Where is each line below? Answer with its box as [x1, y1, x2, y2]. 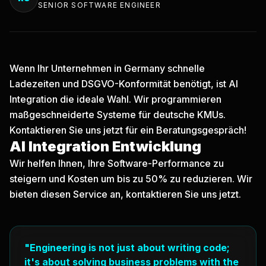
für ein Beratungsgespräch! [123, 124, 246, 136]
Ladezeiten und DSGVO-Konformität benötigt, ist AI [9, 78, 238, 90]
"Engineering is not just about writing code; [24, 242, 230, 254]
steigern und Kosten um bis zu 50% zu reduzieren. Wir [9, 173, 252, 185]
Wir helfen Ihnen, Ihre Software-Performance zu [9, 157, 224, 169]
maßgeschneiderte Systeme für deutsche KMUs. [9, 109, 226, 121]
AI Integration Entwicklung [9, 138, 201, 155]
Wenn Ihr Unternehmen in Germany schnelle [9, 62, 205, 74]
